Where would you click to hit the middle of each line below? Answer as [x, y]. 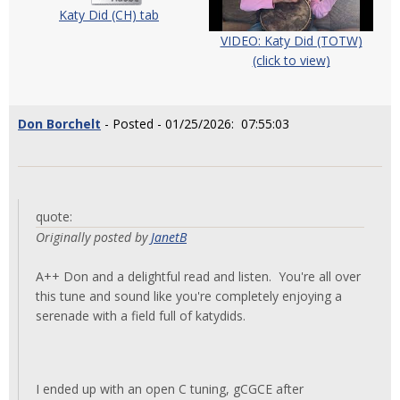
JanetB [169, 237]
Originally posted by [93, 237]
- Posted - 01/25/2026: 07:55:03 [195, 123]
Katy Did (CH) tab [109, 15]
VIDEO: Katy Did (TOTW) [291, 40]
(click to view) [291, 60]
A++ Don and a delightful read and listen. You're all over [198, 276]
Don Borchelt [59, 123]
